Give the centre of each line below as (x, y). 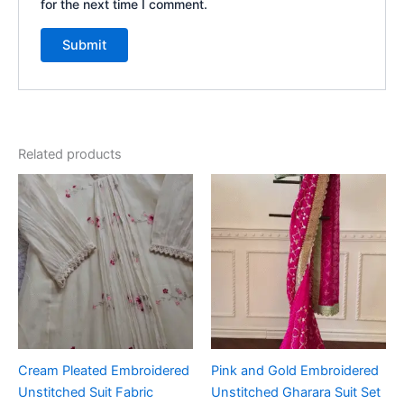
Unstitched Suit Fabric (86, 392)
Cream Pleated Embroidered (104, 370)
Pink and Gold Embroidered (295, 370)
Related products (70, 154)
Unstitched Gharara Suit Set (296, 392)
